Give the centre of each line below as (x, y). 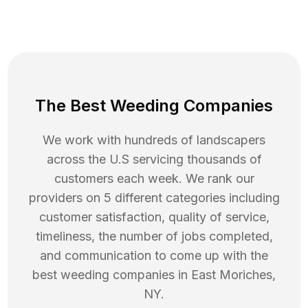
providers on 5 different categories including (154, 198)
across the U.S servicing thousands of (154, 159)
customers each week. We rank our (154, 179)
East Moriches (232, 275)
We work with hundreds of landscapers (154, 140)
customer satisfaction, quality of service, (154, 217)
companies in (150, 275)
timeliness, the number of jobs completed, (154, 236)
